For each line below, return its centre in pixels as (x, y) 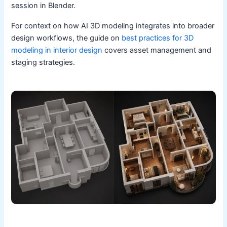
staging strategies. (43, 62)
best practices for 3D (158, 38)
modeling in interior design (57, 50)
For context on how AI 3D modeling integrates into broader (113, 26)
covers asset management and (157, 50)
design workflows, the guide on (67, 38)
